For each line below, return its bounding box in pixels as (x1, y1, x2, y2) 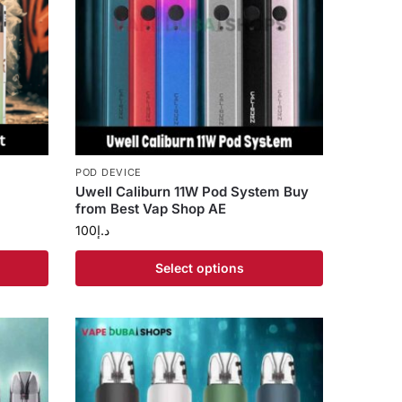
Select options (154, 260, 244, 276)
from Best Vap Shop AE (75, 200, 227, 218)
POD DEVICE (75, 166, 143, 179)
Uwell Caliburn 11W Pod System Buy (75, 183, 310, 201)
